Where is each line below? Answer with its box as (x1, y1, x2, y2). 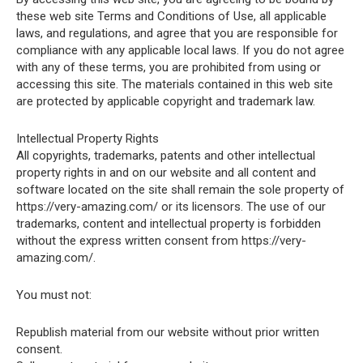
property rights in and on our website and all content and (16, 165, 316, 180)
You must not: (16, 288, 92, 302)
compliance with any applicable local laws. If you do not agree (16, 43, 344, 58)
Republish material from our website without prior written (16, 325, 319, 340)
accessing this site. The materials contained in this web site (16, 77, 333, 92)
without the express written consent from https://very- (16, 233, 306, 248)
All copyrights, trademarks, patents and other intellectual (16, 148, 315, 163)
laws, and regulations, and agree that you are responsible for (16, 26, 338, 41)
